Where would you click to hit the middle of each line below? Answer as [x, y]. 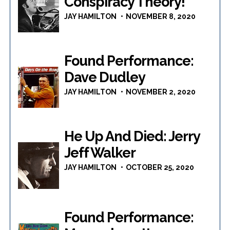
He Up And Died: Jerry [132, 137]
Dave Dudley [105, 78]
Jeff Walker [100, 153]
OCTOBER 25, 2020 [160, 168]
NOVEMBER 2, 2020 [161, 92]
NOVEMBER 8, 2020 [161, 17]
